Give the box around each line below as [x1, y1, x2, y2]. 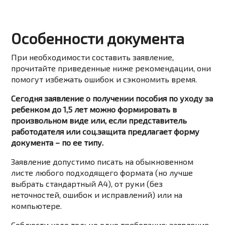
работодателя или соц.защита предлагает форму [11, 127, 200, 137]
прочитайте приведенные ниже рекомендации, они [11, 63, 211, 73]
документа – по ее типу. [11, 138, 104, 148]
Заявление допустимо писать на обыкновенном [11, 157, 194, 167]
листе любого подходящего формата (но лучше [11, 168, 193, 178]
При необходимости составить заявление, [11, 52, 174, 62]
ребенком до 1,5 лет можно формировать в [11, 104, 177, 115]
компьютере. [11, 201, 62, 211]
